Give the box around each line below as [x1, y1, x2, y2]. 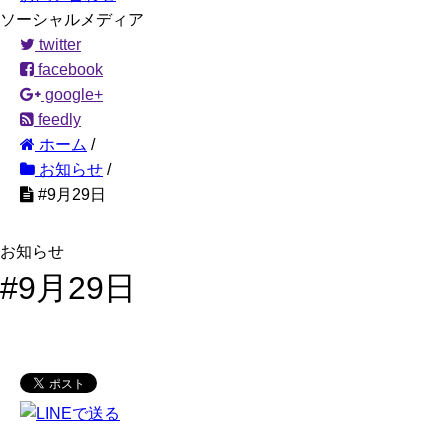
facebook [34, 61, 103, 78]
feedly [34, 111, 81, 128]
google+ [41, 86, 103, 103]
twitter [35, 36, 81, 53]
